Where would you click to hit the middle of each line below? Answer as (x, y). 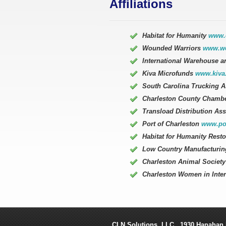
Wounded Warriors (173, 48)
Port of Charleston (172, 124)
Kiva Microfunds (169, 73)
